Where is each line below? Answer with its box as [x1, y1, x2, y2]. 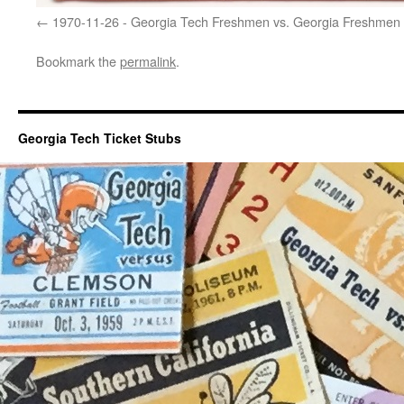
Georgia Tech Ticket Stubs [18, 129, 181, 148]
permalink [120, 51, 176, 71]
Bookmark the [36, 51, 120, 71]
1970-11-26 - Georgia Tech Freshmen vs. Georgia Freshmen [52, 12, 400, 32]
